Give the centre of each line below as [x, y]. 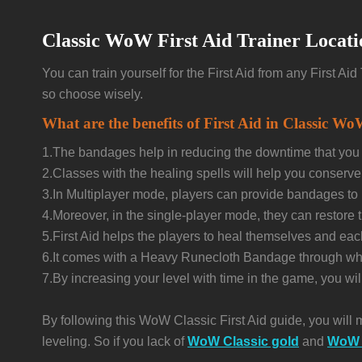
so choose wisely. [93, 94]
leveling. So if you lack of [115, 341]
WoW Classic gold [243, 341]
